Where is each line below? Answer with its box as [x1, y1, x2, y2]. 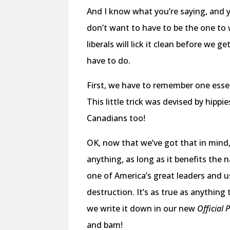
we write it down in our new [87, 202, 198, 214]
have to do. [87, 54, 131, 66]
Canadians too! [87, 112, 148, 124]
